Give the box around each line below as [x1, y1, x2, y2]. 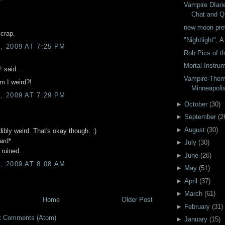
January [184, 215, 207, 223]
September [184, 113, 216, 121]
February [184, 202, 210, 210]
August [184, 126, 205, 134]
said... [2, 65, 22, 73]
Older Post [122, 195, 153, 203]
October [184, 100, 207, 108]
